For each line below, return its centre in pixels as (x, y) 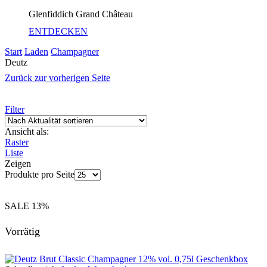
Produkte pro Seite (40, 175)
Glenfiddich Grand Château (81, 14)
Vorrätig (22, 231)
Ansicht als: (27, 132)
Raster (17, 142)
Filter (15, 110)
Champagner (75, 52)
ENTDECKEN (58, 32)
